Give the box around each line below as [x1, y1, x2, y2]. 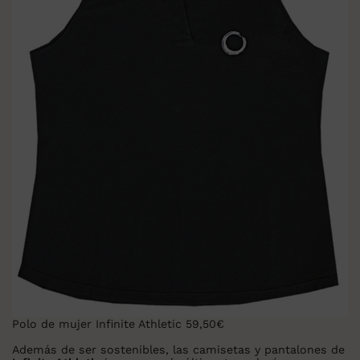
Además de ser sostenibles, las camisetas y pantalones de [12, 343, 345, 357]
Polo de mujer [12, 317, 96, 331]
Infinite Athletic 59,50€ [96, 317, 224, 331]
